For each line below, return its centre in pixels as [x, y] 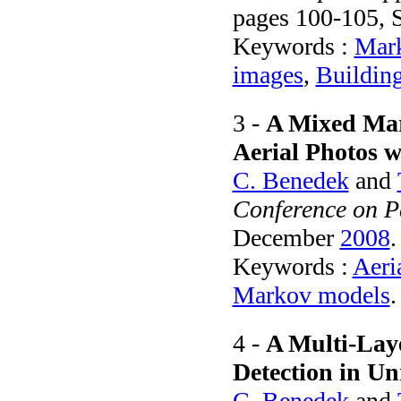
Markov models [311, 294]
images [268, 74]
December [286, 237]
